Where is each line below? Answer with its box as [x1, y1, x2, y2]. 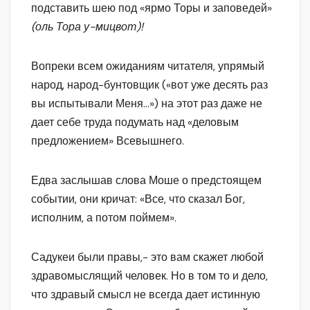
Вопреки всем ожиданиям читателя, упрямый [31, 59, 264, 74]
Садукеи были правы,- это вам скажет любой [31, 250, 264, 265]
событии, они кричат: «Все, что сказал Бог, [31, 192, 245, 207]
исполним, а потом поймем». [31, 210, 176, 226]
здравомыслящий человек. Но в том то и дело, [31, 268, 268, 284]
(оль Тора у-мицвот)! [31, 19, 143, 35]
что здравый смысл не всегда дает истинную [31, 287, 260, 302]
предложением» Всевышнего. [31, 134, 184, 149]
